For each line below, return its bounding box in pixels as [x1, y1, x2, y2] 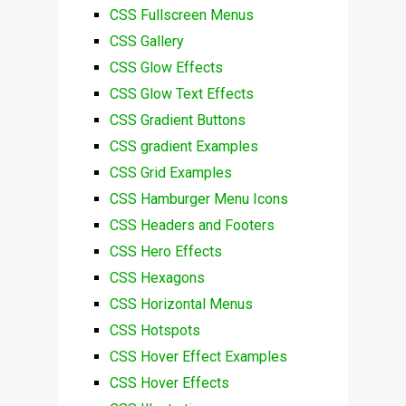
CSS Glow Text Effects [109, 85, 254, 103]
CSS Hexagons [109, 269, 205, 287]
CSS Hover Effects [109, 374, 229, 392]
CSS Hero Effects [109, 243, 222, 261]
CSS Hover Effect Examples [109, 348, 287, 366]
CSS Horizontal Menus [109, 295, 253, 314]
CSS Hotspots [109, 322, 200, 340]
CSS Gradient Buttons [109, 111, 246, 130]
